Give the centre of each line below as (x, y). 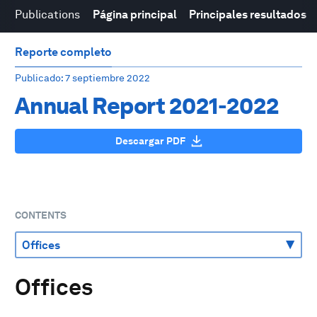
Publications (47, 15)
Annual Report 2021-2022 (147, 106)
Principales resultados (248, 15)
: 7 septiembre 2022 (105, 78)
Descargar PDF (150, 141)
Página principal (134, 15)
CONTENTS (41, 215)
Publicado (38, 78)
